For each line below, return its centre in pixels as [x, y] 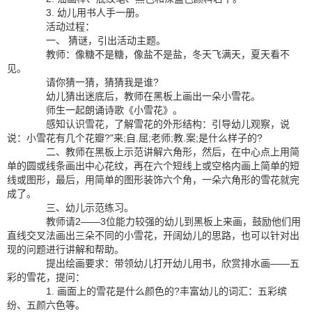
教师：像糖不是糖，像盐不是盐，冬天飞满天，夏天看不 [158, 54]
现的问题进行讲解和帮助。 [65, 249]
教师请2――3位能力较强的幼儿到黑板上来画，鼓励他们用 [164, 221]
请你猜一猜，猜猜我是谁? [93, 82]
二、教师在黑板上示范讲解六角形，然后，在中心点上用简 [163, 152]
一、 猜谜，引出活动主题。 [96, 40]
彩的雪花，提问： [46, 277]
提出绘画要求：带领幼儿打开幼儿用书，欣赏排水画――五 [163, 263]
